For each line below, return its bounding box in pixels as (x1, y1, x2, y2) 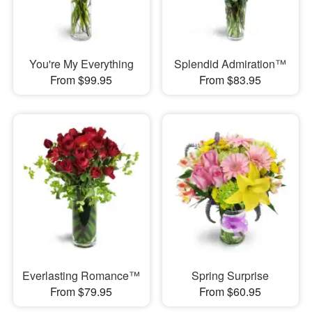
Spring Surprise (192, 267, 270, 283)
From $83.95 (199, 72, 262, 88)
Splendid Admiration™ (174, 56, 287, 72)
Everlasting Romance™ (22, 267, 141, 283)
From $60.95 (199, 283, 262, 299)
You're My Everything (29, 56, 134, 72)
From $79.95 (50, 283, 113, 299)
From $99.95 (50, 72, 113, 88)
